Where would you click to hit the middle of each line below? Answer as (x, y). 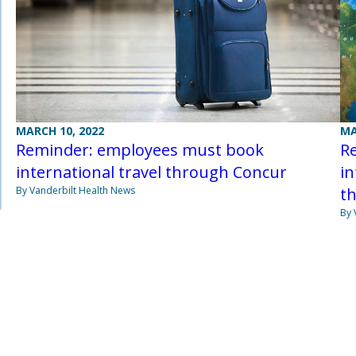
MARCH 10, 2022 (60, 131)
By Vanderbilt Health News (75, 191)
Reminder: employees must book (139, 150)
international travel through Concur (151, 172)
